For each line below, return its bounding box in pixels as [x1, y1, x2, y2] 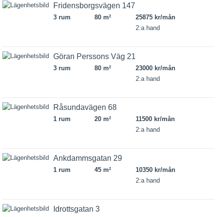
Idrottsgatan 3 [53, 205, 100, 213]
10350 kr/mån [135, 166, 175, 173]
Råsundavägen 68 [53, 103, 117, 111]
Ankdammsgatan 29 [53, 154, 122, 162]
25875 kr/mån [135, 14, 175, 21]
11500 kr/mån [135, 115, 175, 123]
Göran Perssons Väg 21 [53, 52, 136, 61]
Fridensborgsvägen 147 [53, 1, 135, 10]
